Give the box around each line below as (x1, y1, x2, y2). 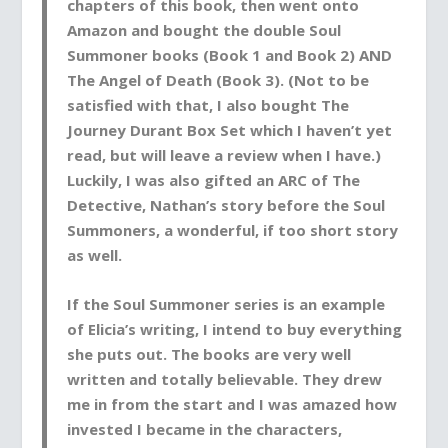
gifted (204, 169, 253, 190)
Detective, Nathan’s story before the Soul (67, 194, 386, 215)
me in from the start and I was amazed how (67, 393, 398, 414)
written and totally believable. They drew (67, 368, 383, 389)
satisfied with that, (67, 94, 218, 115)
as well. (67, 244, 123, 265)
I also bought (217, 94, 318, 115)
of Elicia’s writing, (67, 318, 204, 339)
